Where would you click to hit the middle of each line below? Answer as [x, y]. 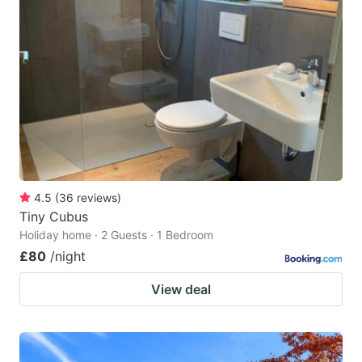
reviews [97, 198]
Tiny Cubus [54, 217]
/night [68, 257]
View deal [181, 290]
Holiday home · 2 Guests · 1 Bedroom [116, 235]
